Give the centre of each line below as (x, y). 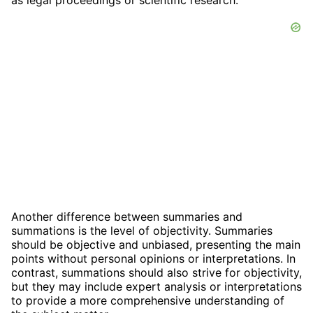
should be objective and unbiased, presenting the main (156, 245)
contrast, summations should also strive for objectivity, (156, 273)
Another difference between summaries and (127, 217)
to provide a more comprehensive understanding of (148, 301)
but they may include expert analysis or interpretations (156, 287)
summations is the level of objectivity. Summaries (142, 231)
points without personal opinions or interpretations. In (153, 259)
